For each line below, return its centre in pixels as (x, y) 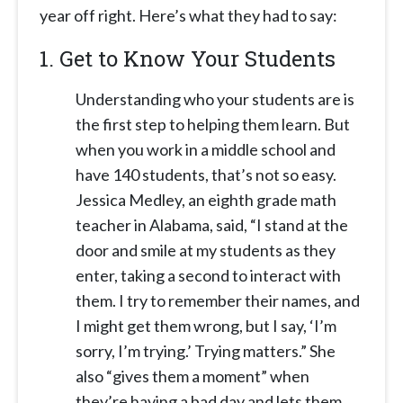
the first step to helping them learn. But (213, 125)
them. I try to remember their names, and (218, 301)
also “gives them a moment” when (193, 376)
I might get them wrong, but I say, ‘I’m (206, 326)
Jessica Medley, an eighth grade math (206, 200)
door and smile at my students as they (206, 251)
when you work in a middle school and (206, 150)
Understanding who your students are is (215, 99)
